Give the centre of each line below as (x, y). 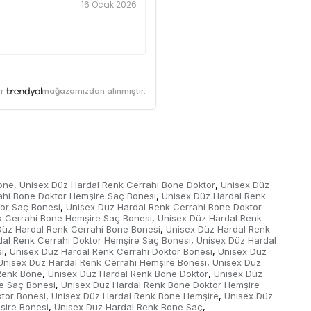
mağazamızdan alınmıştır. (94, 91)
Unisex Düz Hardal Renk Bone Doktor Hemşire (160, 285)
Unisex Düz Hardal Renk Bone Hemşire (135, 296)
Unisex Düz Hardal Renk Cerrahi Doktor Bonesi (111, 252)
